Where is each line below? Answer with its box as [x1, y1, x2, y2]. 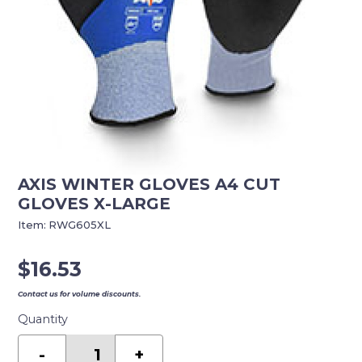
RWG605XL [48, 219, 112, 232]
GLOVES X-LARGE [18, 194, 171, 214]
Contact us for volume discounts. [18, 289, 141, 299]
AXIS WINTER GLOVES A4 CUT [18, 175, 281, 195]
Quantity [18, 312, 69, 327]
